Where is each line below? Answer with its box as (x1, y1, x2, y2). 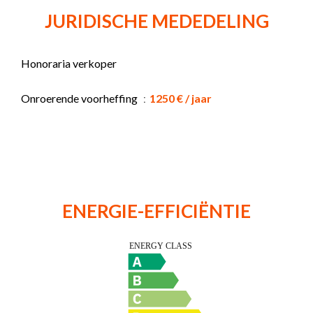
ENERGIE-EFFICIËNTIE (62, 199, 251, 222)
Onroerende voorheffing (21, 91, 140, 105)
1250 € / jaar (150, 91, 212, 105)
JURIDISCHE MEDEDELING (44, 9, 269, 32)
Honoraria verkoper (21, 56, 117, 70)
